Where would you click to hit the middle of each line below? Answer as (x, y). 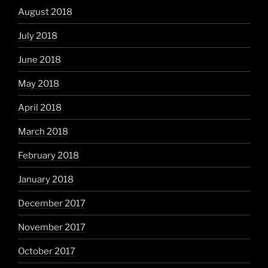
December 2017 (52, 203)
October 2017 (47, 251)
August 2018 (45, 12)
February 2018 (48, 155)
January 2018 (46, 179)
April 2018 (40, 107)
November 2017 (52, 227)
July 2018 (38, 36)
